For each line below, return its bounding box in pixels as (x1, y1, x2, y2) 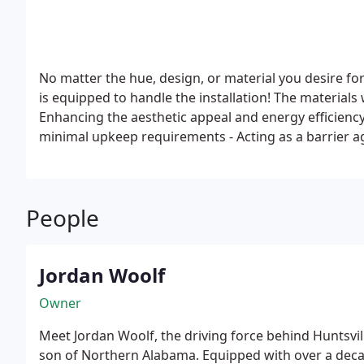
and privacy (39, 147, 110, 165)
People (26, 202, 99, 233)
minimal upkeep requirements (39, 128, 226, 145)
